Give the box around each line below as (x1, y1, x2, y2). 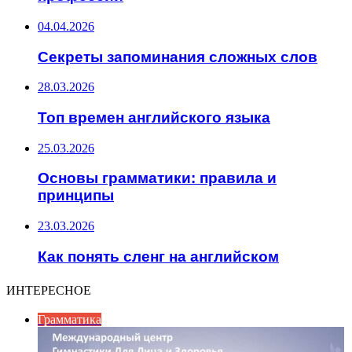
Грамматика (38, 312, 101, 326)
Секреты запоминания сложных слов (38, 48, 317, 65)
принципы (38, 187, 114, 204)
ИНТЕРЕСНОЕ (6, 280, 91, 299)
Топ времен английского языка (38, 109, 270, 126)
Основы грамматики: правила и (38, 170, 277, 187)
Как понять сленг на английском (38, 247, 279, 265)
